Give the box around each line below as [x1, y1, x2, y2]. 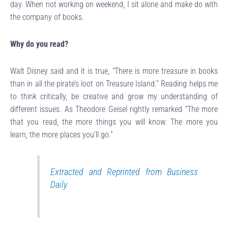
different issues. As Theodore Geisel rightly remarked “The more [10, 104, 218, 114]
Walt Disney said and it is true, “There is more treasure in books [10, 66, 218, 76]
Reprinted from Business [107, 166, 198, 177]
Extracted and [50, 166, 102, 177]
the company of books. [10, 12, 84, 22]
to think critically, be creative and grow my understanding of [10, 91, 218, 101]
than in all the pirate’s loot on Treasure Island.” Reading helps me [10, 78, 218, 89]
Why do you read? [10, 39, 68, 49]
